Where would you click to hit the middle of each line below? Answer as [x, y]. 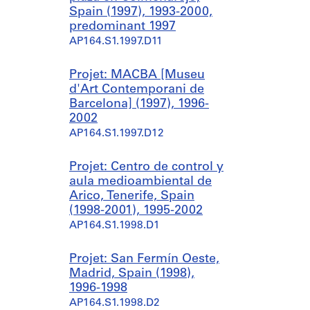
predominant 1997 [122, 27]
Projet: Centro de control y [146, 167]
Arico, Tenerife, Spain [132, 196]
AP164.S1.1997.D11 [116, 42]
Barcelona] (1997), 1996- [139, 104]
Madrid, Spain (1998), [132, 274]
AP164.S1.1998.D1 [115, 226]
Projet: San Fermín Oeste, [144, 259]
